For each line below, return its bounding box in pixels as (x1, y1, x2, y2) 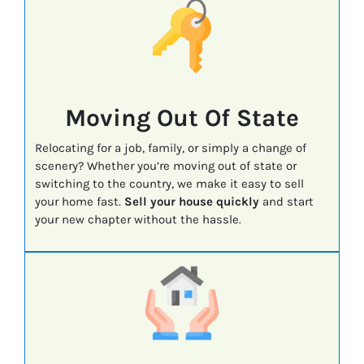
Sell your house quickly (123, 194, 259, 210)
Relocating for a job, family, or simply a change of (34, 141, 306, 156)
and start (258, 194, 314, 210)
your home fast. (34, 194, 124, 210)
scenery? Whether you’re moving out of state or (34, 158, 297, 174)
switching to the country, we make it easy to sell (34, 176, 304, 192)
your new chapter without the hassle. (34, 212, 241, 227)
